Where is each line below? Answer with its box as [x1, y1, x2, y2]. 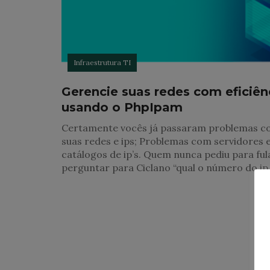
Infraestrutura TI [74, 57, 131, 67]
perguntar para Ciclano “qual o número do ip [61, 161, 268, 174]
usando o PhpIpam [61, 99, 183, 115]
